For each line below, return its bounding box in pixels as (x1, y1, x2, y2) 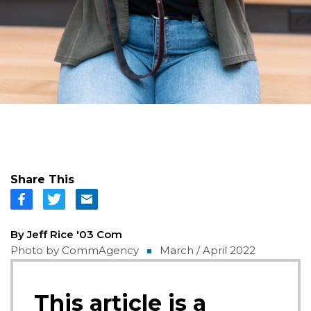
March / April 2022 (160, 244, 255, 257)
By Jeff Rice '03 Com (10, 228, 122, 241)
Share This (10, 173, 74, 186)
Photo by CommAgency (10, 244, 139, 257)
